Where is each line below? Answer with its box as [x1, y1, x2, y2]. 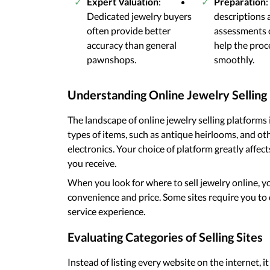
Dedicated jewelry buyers [87, 10, 192, 22]
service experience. [67, 205, 145, 217]
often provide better [87, 24, 171, 36]
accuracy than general [87, 39, 177, 51]
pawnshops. [87, 53, 136, 65]
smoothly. [214, 53, 255, 65]
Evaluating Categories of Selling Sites [67, 229, 263, 244]
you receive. [67, 157, 116, 169]
